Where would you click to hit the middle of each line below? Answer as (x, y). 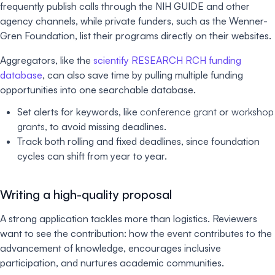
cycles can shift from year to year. (92, 156)
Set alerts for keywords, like (79, 111)
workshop (253, 111)
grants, (32, 126)
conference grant (178, 111)
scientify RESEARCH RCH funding (167, 60)
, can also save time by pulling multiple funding (143, 75)
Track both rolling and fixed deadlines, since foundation (138, 141)
